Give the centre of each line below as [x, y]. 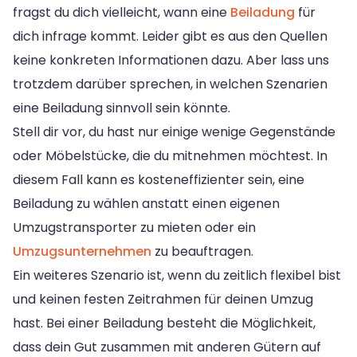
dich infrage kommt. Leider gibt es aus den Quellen [170, 36]
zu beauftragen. [202, 251]
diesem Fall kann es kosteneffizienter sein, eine [159, 179]
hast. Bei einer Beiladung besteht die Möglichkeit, [164, 323]
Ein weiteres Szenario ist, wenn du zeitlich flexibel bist [177, 275]
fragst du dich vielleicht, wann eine [122, 12]
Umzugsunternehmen [82, 251]
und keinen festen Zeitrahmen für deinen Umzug [163, 299]
